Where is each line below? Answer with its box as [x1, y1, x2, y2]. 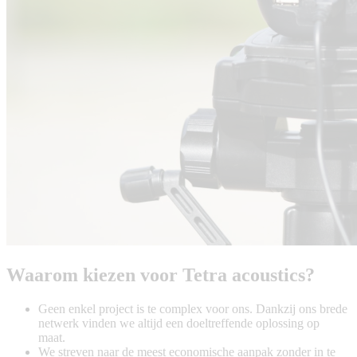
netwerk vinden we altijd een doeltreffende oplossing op [38, 316, 320, 331]
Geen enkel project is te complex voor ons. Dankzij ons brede [38, 302, 347, 316]
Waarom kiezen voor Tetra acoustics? [6, 265, 315, 286]
